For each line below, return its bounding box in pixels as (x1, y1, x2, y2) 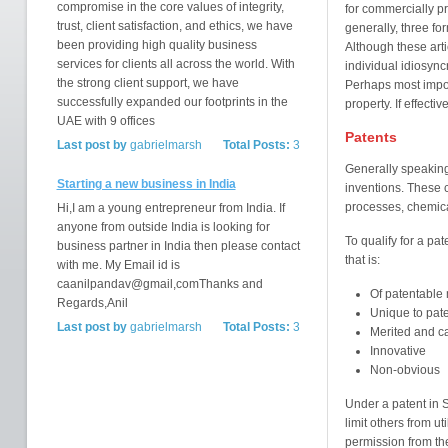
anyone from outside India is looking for (56, 220, 270, 234)
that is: (344, 253, 380, 267)
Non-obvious (369, 363, 440, 377)
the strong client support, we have (56, 76, 239, 90)
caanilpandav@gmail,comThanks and (56, 277, 263, 291)
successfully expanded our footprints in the (56, 95, 288, 109)
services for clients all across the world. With (56, 57, 295, 71)
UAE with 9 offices (56, 114, 155, 128)
